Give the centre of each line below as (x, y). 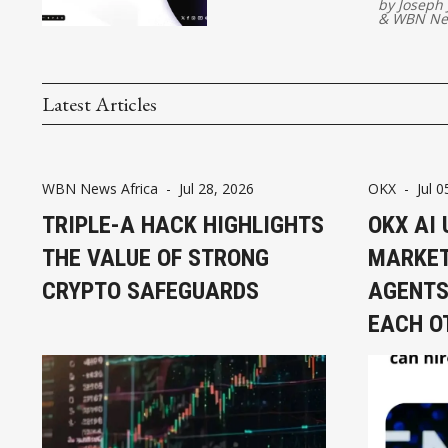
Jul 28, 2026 (216, 188)
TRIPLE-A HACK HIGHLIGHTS (183, 224)
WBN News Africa (100, 188)
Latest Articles (99, 103)
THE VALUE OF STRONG (155, 257)
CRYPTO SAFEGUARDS (150, 290)
